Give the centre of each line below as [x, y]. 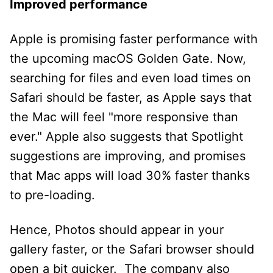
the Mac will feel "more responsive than [124, 117]
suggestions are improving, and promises [128, 156]
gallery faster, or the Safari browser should [132, 249]
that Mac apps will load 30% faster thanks [130, 175]
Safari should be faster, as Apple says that [131, 97]
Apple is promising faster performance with [134, 39]
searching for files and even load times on [130, 78]
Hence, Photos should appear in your [117, 229]
